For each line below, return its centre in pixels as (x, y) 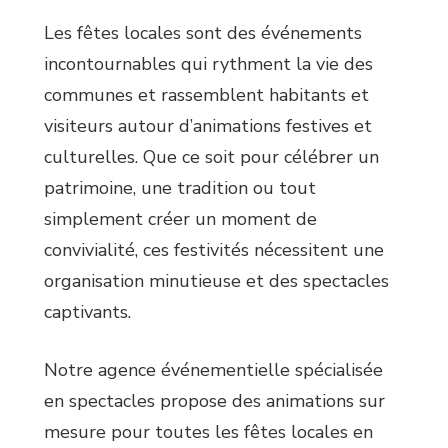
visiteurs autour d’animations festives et (208, 126)
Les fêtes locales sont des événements (203, 33)
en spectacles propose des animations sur (214, 401)
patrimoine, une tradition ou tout (180, 188)
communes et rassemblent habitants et (206, 95)
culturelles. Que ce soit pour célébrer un (211, 157)
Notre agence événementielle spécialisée (213, 370)
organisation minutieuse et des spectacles (216, 281)
